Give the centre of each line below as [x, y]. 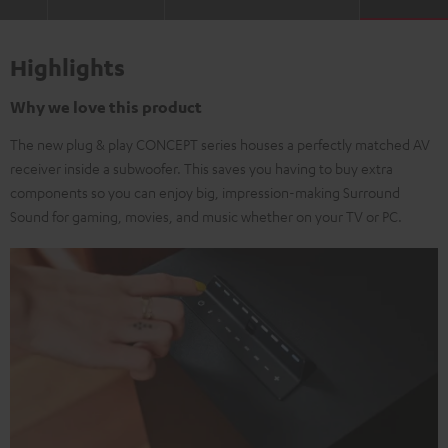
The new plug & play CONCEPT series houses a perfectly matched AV [220, 144]
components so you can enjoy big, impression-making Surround [205, 192]
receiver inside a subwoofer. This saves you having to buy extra [201, 168]
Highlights [67, 67]
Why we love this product [106, 107]
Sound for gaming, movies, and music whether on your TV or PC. [206, 216]
